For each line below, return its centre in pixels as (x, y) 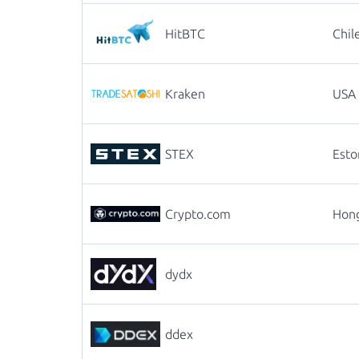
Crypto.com (198, 214)
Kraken (185, 94)
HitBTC (185, 34)
